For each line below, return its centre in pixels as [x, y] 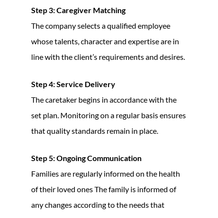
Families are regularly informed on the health [106, 173]
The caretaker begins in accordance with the [104, 99]
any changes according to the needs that [98, 204]
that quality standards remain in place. [95, 130]
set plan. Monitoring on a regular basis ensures [109, 115]
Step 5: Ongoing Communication [86, 158]
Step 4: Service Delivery [73, 84]
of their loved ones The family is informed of [104, 189]
